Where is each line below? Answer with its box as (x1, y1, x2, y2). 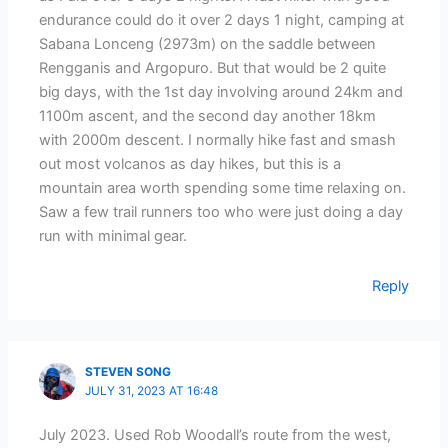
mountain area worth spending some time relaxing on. (39, 179, 407, 198)
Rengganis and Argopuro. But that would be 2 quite (39, 59, 387, 78)
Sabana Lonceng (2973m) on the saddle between (39, 35, 377, 54)
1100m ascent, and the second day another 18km (39, 107, 377, 126)
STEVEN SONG (85, 365, 172, 380)
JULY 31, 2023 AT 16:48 (85, 384, 219, 399)
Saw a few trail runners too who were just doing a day (39, 203, 404, 222)
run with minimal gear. (39, 227, 188, 246)
